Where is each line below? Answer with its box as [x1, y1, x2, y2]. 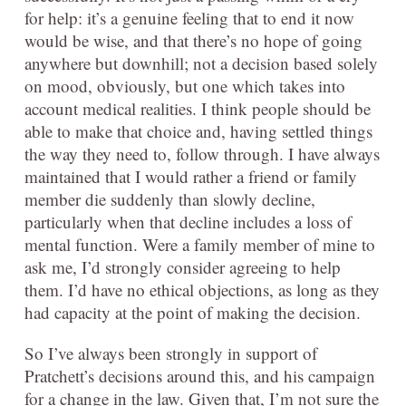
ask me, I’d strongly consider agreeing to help [24, 256, 341, 279]
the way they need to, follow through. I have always [24, 142, 380, 166]
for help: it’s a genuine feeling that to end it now [24, 6, 354, 30]
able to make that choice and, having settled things [24, 120, 372, 143]
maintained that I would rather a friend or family [24, 165, 357, 188]
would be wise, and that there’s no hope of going [24, 29, 362, 53]
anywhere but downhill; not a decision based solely [24, 52, 378, 75]
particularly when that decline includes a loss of [24, 210, 352, 234]
